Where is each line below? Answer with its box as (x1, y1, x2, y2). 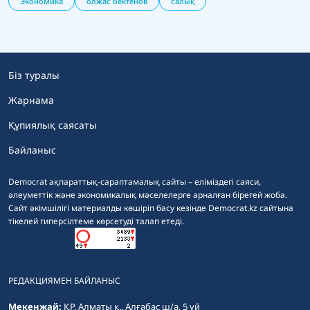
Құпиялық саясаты (8, 118, 97, 131)
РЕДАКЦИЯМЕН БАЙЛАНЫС (8, 274, 120, 286)
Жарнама (8, 93, 54, 107)
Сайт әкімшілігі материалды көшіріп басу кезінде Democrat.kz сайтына (8, 201, 293, 214)
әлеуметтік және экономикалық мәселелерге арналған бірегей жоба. (8, 188, 292, 201)
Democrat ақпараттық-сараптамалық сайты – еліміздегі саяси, (8, 175, 261, 188)
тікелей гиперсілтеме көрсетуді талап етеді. (8, 215, 184, 227)
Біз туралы (8, 68, 60, 82)
